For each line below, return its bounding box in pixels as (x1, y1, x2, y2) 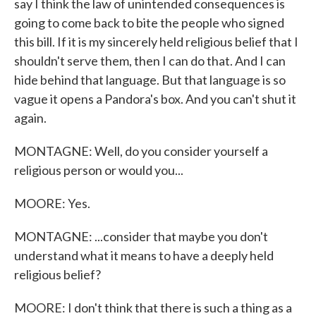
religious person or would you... (14, 162, 183, 178)
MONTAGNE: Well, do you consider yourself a (14, 143, 268, 159)
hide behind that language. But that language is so (14, 72, 286, 87)
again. (14, 110, 47, 126)
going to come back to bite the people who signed (14, 15, 284, 30)
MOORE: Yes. (14, 195, 90, 211)
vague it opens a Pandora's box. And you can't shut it (14, 91, 296, 107)
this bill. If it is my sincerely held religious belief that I (14, 34, 298, 49)
